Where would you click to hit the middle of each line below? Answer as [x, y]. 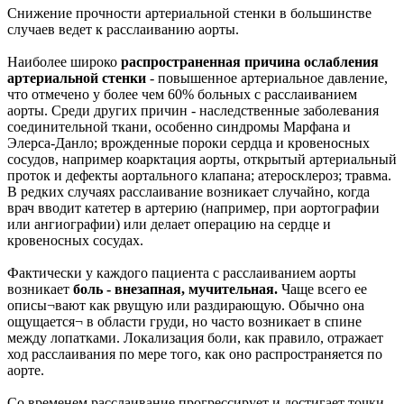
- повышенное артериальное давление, [267, 78]
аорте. [26, 370]
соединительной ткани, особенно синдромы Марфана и [179, 126]
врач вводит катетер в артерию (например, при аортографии [193, 207]
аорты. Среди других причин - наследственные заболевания [193, 110]
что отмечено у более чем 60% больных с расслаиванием [182, 94]
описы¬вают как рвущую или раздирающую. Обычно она [186, 305]
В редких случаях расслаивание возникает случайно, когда [188, 191]
